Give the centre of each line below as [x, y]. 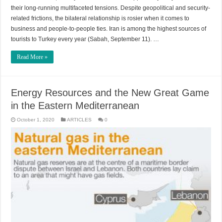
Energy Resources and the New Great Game [110, 93]
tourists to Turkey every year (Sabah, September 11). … [85, 39]
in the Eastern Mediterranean [75, 106]
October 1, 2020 [36, 120]
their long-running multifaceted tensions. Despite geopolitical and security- [111, 8]
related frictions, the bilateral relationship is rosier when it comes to [100, 19]
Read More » [32, 57]
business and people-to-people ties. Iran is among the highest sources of [109, 29]
